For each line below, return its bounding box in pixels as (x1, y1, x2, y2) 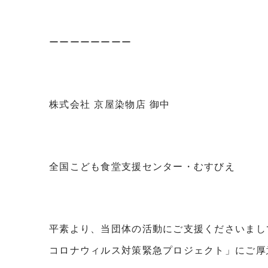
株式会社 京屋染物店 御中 (49, 98, 170, 110)
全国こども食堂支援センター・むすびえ (49, 160, 236, 172)
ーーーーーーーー (49, 36, 132, 48)
